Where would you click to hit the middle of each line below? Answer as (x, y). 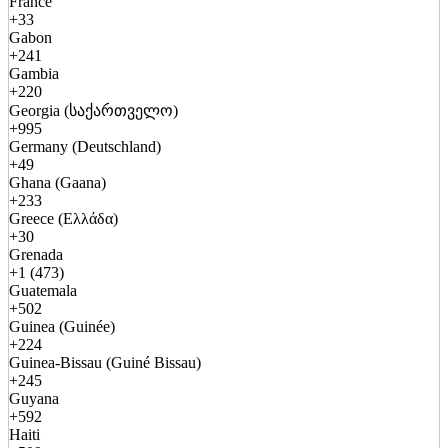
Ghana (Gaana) (57, 182)
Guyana (34, 398)
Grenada (36, 254)
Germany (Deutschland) (85, 146)
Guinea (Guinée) (62, 326)
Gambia (34, 73)
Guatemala (43, 290)
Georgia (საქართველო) (93, 110)
